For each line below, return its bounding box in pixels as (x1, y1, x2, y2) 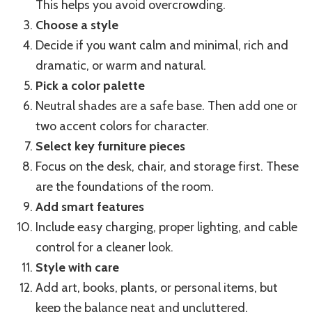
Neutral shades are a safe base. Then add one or (36, 98, 297, 114)
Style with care (36, 260, 119, 276)
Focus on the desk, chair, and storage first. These (36, 159, 299, 175)
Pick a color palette (36, 78, 145, 94)
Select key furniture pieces (36, 139, 185, 155)
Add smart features (36, 199, 144, 215)
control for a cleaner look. (36, 240, 173, 256)
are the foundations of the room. (36, 179, 214, 195)
